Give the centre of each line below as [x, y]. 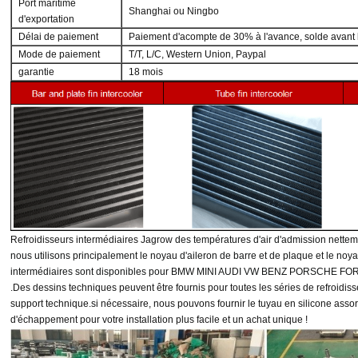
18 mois [146, 72]
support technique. [51, 304]
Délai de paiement [59, 37]
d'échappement [44, 320]
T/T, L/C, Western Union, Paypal [198, 55]
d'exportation [47, 20]
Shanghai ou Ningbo [174, 12]
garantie [37, 72]
